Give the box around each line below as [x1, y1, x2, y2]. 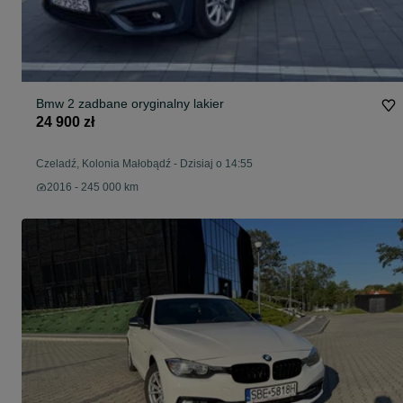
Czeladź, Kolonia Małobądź [36, 157, 171, 171]
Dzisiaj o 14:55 [180, 157, 253, 171]
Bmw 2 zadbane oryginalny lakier [36, 96, 224, 112]
